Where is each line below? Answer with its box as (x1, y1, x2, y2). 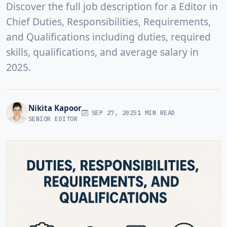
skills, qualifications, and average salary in (6, 45, 199, 59)
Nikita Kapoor (28, 103, 82, 113)
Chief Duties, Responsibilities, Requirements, (6, 14, 211, 28)
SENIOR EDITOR (28, 115, 78, 123)
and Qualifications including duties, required (6, 29, 211, 44)
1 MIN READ (137, 108, 175, 117)
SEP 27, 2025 (88, 108, 137, 117)
